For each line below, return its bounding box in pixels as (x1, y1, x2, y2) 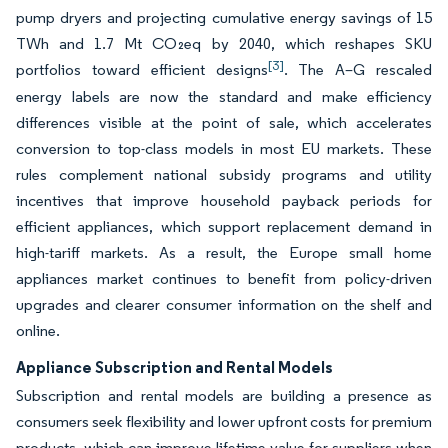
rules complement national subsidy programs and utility (16, 165, 432, 184)
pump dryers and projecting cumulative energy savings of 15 (16, 8, 432, 27)
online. (16, 321, 60, 340)
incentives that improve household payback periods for (16, 191, 432, 210)
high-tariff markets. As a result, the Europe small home (16, 243, 432, 262)
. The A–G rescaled (283, 60, 432, 79)
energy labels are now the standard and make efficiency (16, 87, 432, 106)
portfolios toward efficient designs (16, 60, 268, 79)
